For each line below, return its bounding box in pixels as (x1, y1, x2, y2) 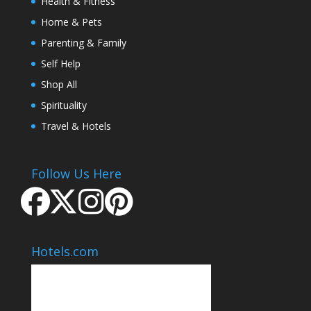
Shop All (40, 77, 77, 91)
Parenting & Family (40, 35, 126, 49)
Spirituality (40, 98, 87, 112)
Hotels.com (31, 243, 99, 260)
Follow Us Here (31, 165, 121, 182)
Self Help (40, 56, 81, 70)
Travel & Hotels (40, 119, 111, 133)
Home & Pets (40, 15, 102, 28)
